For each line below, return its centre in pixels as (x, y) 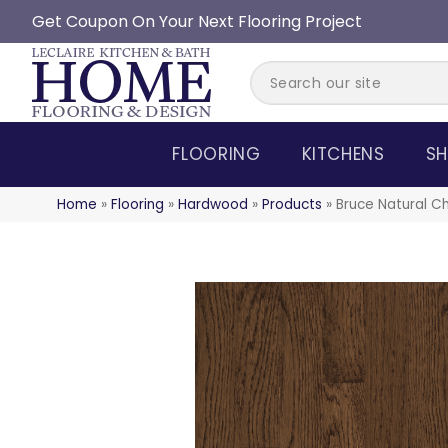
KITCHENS (343, 154)
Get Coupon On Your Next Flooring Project (197, 21)
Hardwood (213, 204)
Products (292, 204)
